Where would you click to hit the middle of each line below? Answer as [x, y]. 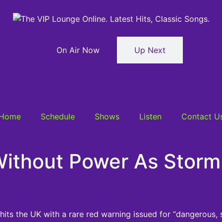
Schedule [57, 116]
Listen [150, 116]
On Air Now [78, 50]
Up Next [150, 50]
